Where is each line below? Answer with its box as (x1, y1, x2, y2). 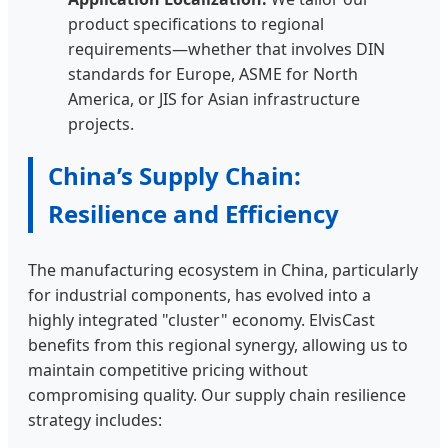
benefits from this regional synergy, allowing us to (28, 334, 408, 357)
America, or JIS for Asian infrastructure (68, 88, 360, 111)
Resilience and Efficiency (48, 197, 339, 231)
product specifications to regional (68, 13, 324, 36)
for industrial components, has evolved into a (28, 284, 371, 307)
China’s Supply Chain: (48, 159, 301, 193)
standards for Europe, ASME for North (68, 63, 358, 86)
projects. (68, 113, 134, 136)
